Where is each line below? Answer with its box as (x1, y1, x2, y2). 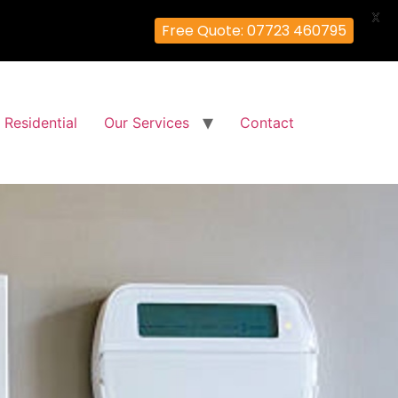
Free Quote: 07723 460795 (162, 20, 346, 41)
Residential (4, 114, 77, 131)
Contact (240, 114, 294, 131)
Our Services (104, 114, 189, 131)
